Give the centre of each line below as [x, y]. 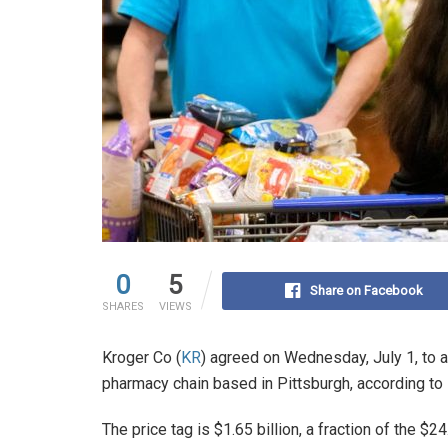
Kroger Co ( [141, 358]
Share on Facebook [366, 291]
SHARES [123, 307]
